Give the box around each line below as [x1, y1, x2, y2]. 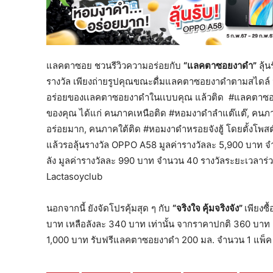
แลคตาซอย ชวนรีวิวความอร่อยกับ [46, 59, 183, 71]
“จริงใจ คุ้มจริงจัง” [172, 202, 244, 214]
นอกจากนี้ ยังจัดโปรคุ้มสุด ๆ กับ [46, 202, 172, 214]
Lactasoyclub [46, 170, 102, 182]
